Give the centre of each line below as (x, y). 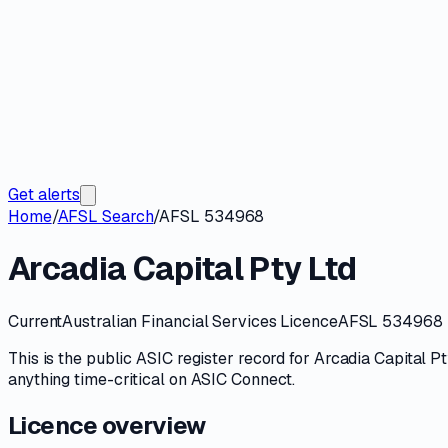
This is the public (72, 358)
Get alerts (44, 194)
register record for (243, 358)
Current (35, 321)
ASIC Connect (241, 379)
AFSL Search (105, 216)
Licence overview (107, 425)
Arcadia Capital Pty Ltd (182, 269)
